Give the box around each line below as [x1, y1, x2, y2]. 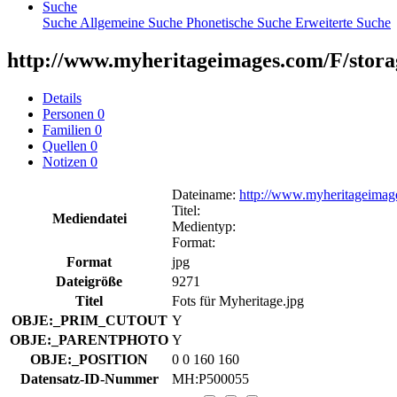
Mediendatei [51, 210, 127, 226]
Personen [43, 105, 97, 121]
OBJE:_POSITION [30, 351, 148, 367]
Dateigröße [56, 273, 122, 289]
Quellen [43, 137, 90, 153]
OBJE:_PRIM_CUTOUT [11, 312, 167, 328]
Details [43, 90, 82, 105]
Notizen [43, 153, 90, 169]
